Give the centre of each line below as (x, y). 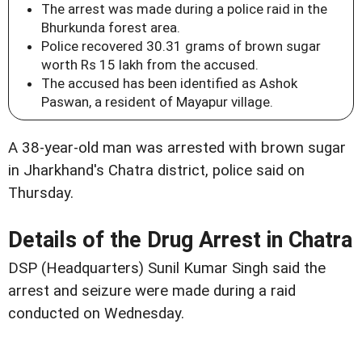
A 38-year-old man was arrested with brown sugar (177, 148)
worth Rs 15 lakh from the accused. (150, 65)
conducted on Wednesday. (96, 314)
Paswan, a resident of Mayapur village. (157, 102)
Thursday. (41, 194)
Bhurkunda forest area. (111, 28)
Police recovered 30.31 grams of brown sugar (181, 46)
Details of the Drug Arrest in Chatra (180, 240)
